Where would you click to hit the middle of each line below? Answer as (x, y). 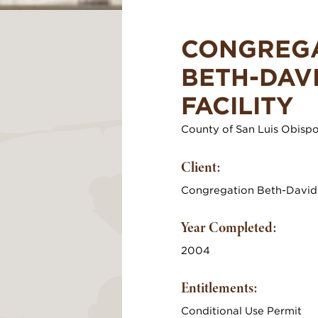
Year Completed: (229, 227)
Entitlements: (220, 288)
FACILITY (237, 106)
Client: (201, 166)
